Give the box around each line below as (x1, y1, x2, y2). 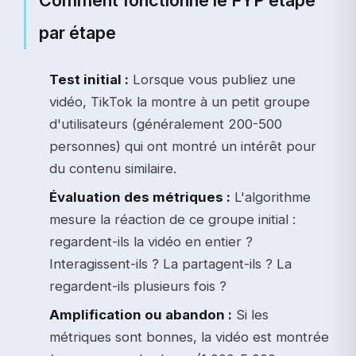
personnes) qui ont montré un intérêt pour (49, 138, 316, 154)
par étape (39, 22, 116, 43)
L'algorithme (230, 189, 311, 205)
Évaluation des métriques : (49, 189, 230, 205)
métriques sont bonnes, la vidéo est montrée (49, 329, 329, 345)
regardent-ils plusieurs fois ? (49, 278, 226, 294)
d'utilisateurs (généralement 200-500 (49, 116, 282, 132)
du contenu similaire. (49, 161, 176, 176)
